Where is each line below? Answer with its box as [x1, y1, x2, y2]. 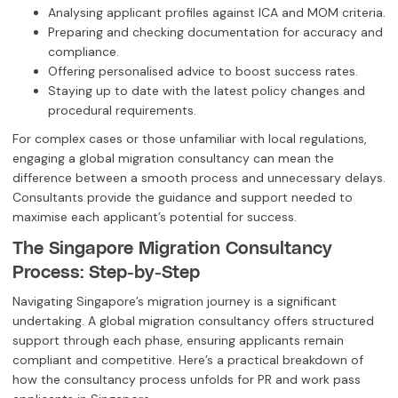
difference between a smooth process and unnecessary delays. [12, 169, 386, 186]
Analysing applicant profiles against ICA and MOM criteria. [48, 4, 386, 20]
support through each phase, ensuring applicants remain [12, 332, 344, 349]
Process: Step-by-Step [12, 259, 200, 282]
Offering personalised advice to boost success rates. [48, 62, 358, 79]
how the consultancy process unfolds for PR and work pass [12, 371, 361, 388]
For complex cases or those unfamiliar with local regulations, [12, 130, 367, 147]
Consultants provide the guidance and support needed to [12, 188, 353, 205]
